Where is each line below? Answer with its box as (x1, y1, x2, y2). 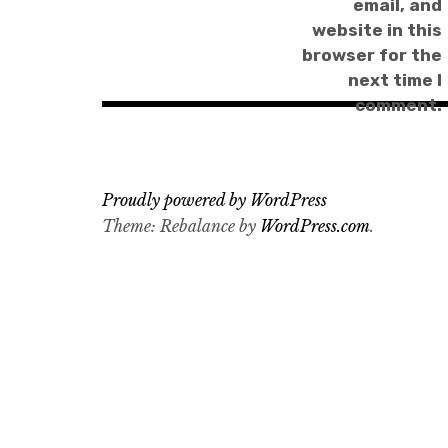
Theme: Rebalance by (102, 215, 260, 236)
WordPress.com (260, 215, 370, 236)
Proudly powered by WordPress (102, 189, 327, 210)
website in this (311, 19, 442, 40)
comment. (354, 94, 442, 115)
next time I (347, 69, 442, 90)
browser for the (301, 44, 442, 65)
